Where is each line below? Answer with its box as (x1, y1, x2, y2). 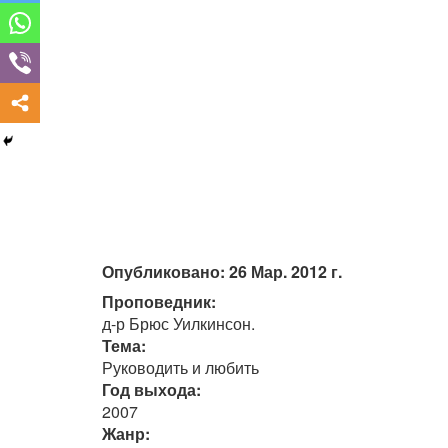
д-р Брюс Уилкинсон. (102, 311, 255, 335)
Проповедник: (102, 289, 216, 313)
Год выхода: (102, 377, 201, 401)
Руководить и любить (102, 355, 259, 379)
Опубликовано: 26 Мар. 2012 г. (102, 259, 342, 283)
